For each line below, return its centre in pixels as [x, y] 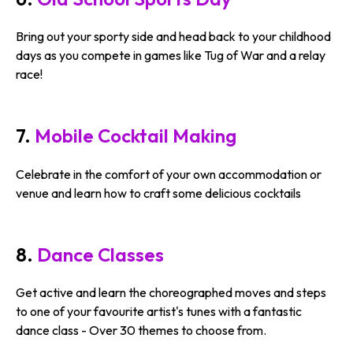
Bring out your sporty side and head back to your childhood [173, 37]
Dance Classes [100, 255]
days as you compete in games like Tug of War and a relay [171, 56]
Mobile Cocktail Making [136, 136]
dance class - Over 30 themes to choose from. [141, 331]
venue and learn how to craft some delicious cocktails [158, 193]
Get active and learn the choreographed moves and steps [171, 293]
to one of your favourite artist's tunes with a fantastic [159, 312]
